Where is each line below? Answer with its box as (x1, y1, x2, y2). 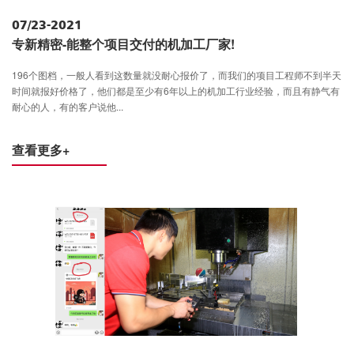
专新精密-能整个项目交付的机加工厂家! (12, 35, 235, 54)
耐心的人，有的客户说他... (12, 100, 123, 114)
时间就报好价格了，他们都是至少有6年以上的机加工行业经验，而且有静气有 (12, 84, 340, 98)
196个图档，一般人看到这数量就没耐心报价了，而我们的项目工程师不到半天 (12, 68, 341, 82)
